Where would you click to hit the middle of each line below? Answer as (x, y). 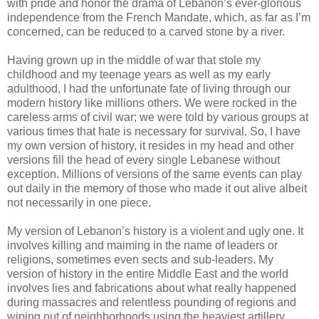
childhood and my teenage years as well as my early (139, 74)
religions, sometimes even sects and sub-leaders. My (140, 259)
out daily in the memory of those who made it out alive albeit (157, 188)
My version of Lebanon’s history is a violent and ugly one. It (155, 231)
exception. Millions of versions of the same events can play (155, 174)
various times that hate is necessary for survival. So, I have (154, 131)
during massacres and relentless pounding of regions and (152, 302)
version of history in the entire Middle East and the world (148, 273)
